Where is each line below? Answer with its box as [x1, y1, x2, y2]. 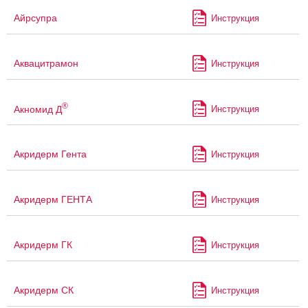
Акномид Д [14, 103, 62, 115]
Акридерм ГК [14, 239, 72, 251]
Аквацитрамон [14, 58, 78, 69]
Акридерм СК [14, 285, 74, 296]
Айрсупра [14, 12, 57, 24]
